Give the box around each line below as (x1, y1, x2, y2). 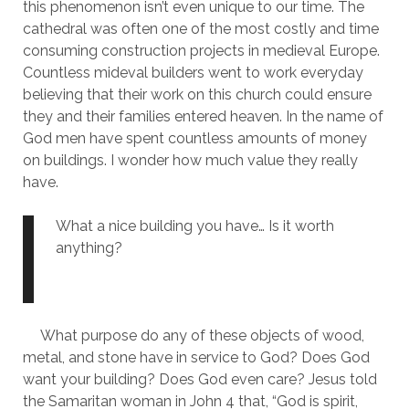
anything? (55, 239, 122, 257)
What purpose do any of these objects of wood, (22, 327, 364, 344)
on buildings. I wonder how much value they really (22, 152, 358, 169)
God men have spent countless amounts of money (22, 130, 367, 147)
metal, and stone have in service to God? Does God (22, 349, 370, 366)
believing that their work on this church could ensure (22, 86, 372, 103)
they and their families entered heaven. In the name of (22, 108, 383, 125)
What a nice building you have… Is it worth (55, 217, 334, 235)
